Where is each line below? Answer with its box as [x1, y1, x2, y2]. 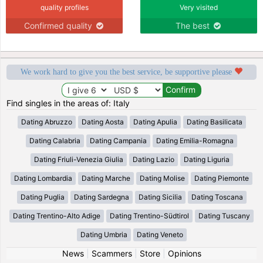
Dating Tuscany [198, 211, 250, 220]
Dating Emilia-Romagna [156, 136, 234, 145]
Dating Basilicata [186, 117, 242, 126]
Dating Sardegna [73, 192, 129, 201]
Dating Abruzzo [21, 117, 72, 126]
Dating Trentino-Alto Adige [13, 211, 100, 220]
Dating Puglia [20, 192, 65, 201]
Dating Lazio [132, 154, 174, 164]
